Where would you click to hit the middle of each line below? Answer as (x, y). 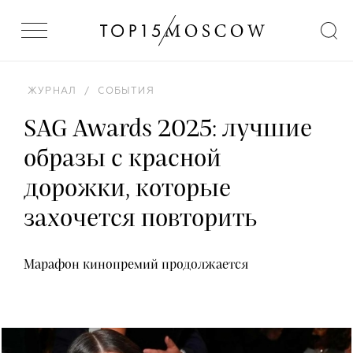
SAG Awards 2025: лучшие (168, 129)
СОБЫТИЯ (126, 91)
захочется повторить (140, 219)
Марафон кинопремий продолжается (136, 265)
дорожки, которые (127, 189)
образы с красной (123, 159)
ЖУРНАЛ (52, 91)
